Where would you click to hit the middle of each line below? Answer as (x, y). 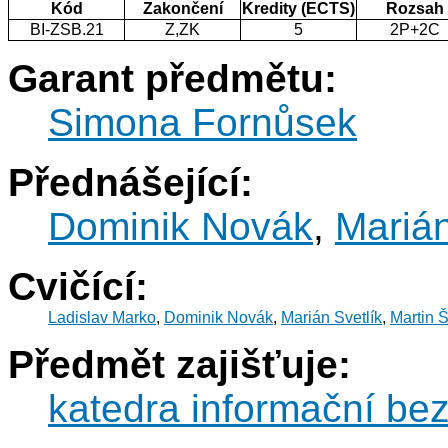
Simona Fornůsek (202, 123)
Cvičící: (78, 287)
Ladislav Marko (102, 318)
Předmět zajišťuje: (179, 365)
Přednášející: (130, 183)
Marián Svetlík (331, 318)
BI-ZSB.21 (66, 30)
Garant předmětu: (172, 79)
